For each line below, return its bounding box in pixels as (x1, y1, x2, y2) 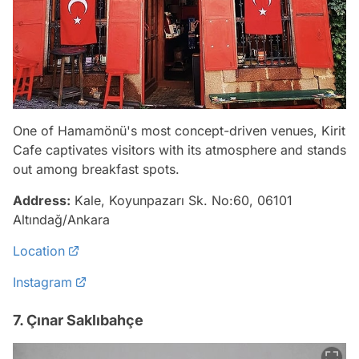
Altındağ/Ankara (13, 211, 110, 228)
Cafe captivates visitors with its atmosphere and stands (13, 141, 346, 158)
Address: (13, 192, 71, 208)
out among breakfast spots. (13, 160, 179, 177)
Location (13, 242, 65, 259)
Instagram (13, 273, 72, 290)
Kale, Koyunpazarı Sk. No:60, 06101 (71, 192, 292, 208)
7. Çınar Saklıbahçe (13, 311, 143, 329)
